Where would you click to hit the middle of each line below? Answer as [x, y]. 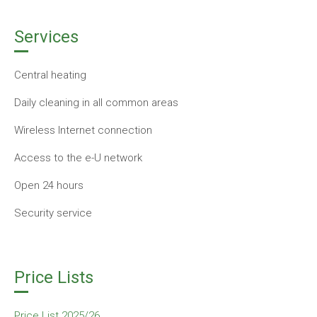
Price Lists [54, 277]
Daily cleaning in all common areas [96, 103]
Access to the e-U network [78, 158]
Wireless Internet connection [83, 130]
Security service [53, 213]
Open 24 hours [49, 185]
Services [46, 37]
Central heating [50, 75]
